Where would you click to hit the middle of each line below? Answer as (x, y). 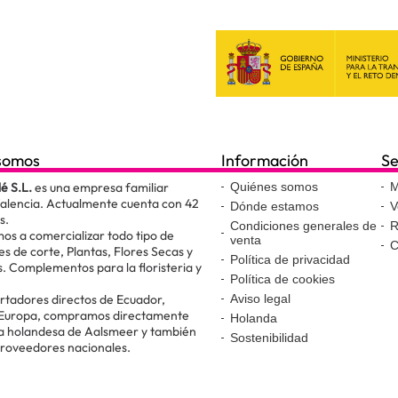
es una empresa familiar (100, 188)
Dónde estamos (275, 207)
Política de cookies (283, 279)
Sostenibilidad (269, 338)
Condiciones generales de (303, 226)
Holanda (254, 318)
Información (265, 161)
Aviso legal (260, 299)
